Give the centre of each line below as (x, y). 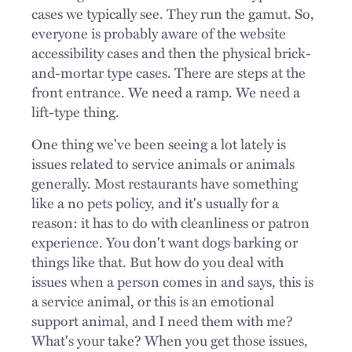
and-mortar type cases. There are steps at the (169, 72)
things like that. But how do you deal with (158, 261)
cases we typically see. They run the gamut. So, (173, 13)
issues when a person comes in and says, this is (172, 281)
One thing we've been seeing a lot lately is (159, 143)
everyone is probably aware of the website (159, 33)
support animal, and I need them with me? (162, 320)
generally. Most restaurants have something (165, 183)
